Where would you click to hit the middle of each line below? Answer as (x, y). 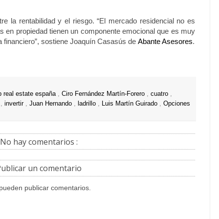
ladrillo (88, 103)
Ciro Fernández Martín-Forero (104, 94)
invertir (15, 103)
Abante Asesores (165, 41)
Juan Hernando (52, 103)
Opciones (177, 103)
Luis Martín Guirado (131, 103)
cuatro (160, 94)
